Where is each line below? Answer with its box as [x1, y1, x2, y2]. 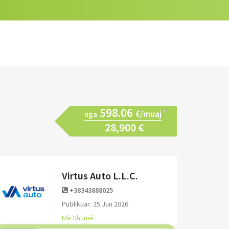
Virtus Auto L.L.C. [62, 169, 138, 182]
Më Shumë [62, 213, 94, 222]
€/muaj [135, 108, 162, 120]
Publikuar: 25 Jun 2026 [62, 199, 128, 209]
